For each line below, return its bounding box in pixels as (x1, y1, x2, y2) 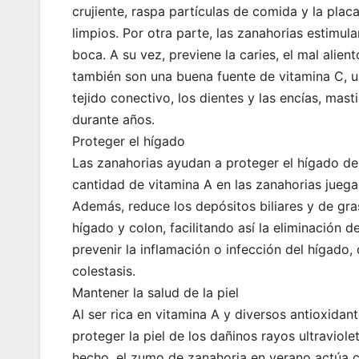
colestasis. (72, 263, 135, 280)
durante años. (72, 111, 155, 128)
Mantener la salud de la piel (72, 284, 239, 301)
